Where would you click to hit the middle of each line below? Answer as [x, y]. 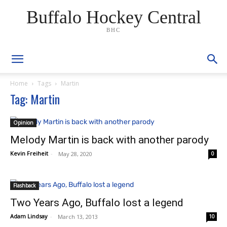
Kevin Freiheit [29, 153]
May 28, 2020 [75, 153]
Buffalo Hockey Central [113, 17]
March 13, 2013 [78, 216]
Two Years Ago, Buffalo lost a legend [97, 203]
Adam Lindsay [29, 216]
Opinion [23, 123]
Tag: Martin [35, 99]
